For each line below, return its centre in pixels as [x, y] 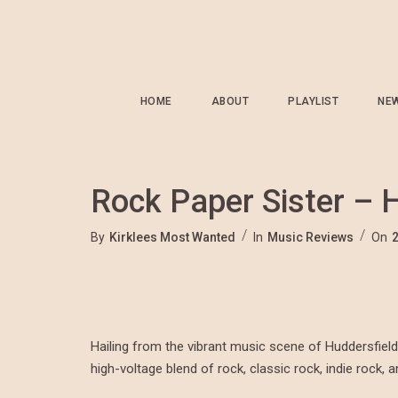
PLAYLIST [313, 101]
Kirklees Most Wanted [172, 237]
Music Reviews [310, 237]
